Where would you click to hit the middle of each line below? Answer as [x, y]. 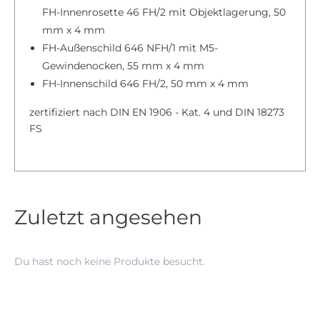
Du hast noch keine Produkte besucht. [110, 262]
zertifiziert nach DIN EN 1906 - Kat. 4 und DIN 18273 [157, 112]
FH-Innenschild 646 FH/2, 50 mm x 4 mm [145, 84]
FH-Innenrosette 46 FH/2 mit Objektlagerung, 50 [164, 12]
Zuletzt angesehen [108, 217]
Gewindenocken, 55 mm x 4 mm [123, 66]
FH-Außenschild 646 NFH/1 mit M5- [130, 48]
